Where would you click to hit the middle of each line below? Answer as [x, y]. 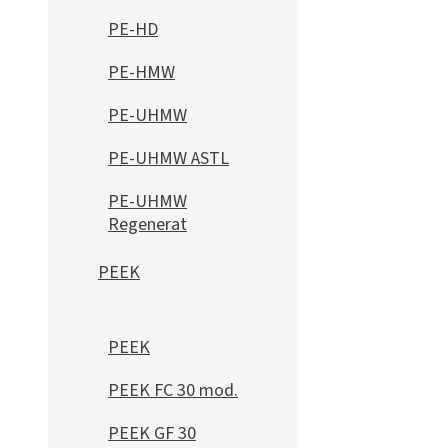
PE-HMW [141, 72]
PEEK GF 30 [152, 433]
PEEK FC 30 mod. [173, 390]
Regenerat [147, 224]
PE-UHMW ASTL [168, 158]
